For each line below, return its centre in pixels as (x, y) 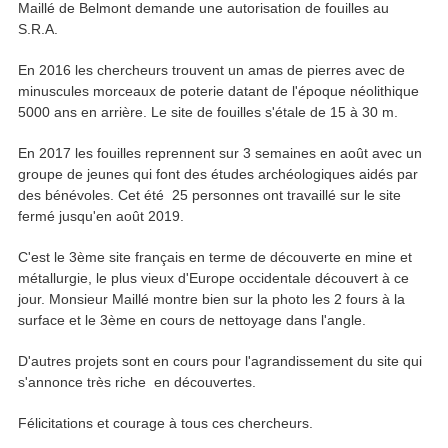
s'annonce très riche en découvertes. (137, 382)
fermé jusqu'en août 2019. (101, 216)
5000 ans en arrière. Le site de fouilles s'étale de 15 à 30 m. (208, 112)
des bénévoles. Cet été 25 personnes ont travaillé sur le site (209, 195)
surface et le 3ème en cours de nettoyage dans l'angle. (192, 320)
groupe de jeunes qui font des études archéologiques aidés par (218, 174)
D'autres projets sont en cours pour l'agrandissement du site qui (220, 361)
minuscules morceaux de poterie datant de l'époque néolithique (218, 91)
